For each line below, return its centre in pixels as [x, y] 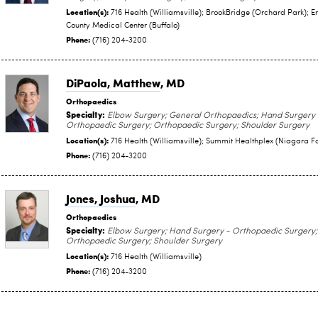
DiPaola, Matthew [113, 83]
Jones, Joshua [101, 198]
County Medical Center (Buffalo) [123, 26]
